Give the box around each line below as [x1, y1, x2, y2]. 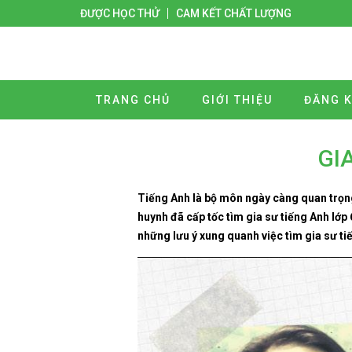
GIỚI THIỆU [202, 93, 273, 106]
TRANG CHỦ [96, 93, 170, 106]
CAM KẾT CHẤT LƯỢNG [176, 7, 291, 20]
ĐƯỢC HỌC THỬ [80, 7, 159, 20]
